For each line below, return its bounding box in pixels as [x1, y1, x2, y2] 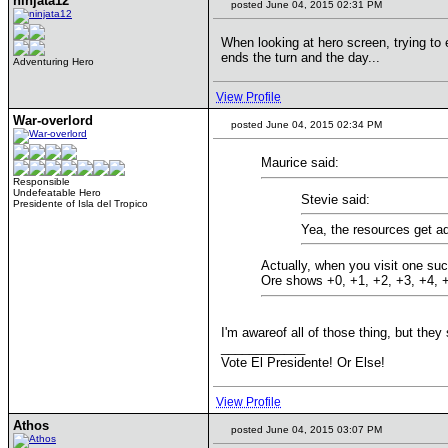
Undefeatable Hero [13, 187, 101, 198]
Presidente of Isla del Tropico [13, 198, 148, 209]
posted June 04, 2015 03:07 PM [228, 424, 382, 435]
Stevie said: [301, 191, 370, 207]
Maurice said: [261, 155, 339, 170]
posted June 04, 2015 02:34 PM [228, 119, 382, 130]
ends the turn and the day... [221, 50, 380, 65]
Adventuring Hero [13, 56, 94, 67]
